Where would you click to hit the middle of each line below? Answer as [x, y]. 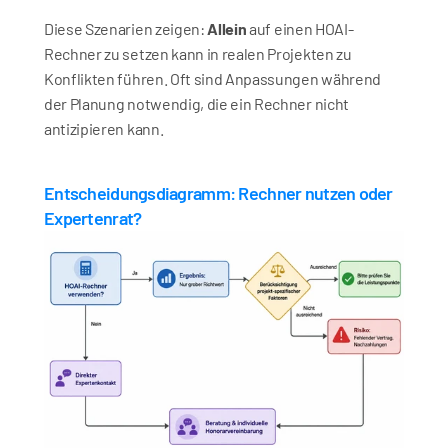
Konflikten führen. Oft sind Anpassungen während [212, 78]
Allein [227, 28]
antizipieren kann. [104, 128]
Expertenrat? [93, 218]
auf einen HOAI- [300, 28]
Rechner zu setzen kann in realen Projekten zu [198, 53]
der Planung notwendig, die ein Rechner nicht [196, 103]
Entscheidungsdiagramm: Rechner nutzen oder [218, 193]
